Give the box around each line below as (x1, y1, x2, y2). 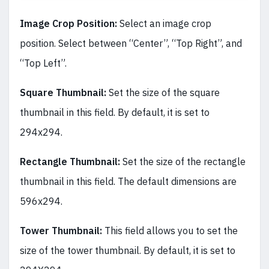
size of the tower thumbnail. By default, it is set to (20, 244, 235, 256)
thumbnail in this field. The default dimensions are (20, 175, 237, 187)
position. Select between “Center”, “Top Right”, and (20, 37, 242, 49)
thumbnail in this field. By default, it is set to (20, 106, 210, 118)
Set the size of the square (109, 86, 220, 98)
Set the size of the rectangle (122, 155, 246, 168)
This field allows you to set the (104, 224, 238, 237)
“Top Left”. (20, 56, 67, 69)
